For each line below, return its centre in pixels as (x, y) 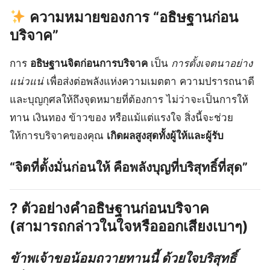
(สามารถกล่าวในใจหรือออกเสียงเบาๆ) (129, 226)
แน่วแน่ (27, 81)
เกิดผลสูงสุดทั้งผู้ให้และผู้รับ (165, 135)
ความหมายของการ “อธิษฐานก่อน (132, 17)
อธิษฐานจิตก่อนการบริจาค (89, 63)
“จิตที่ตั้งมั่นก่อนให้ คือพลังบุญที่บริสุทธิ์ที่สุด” (129, 167)
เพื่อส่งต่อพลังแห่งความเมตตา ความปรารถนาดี (149, 81)
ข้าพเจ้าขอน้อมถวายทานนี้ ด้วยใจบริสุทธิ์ (123, 258)
